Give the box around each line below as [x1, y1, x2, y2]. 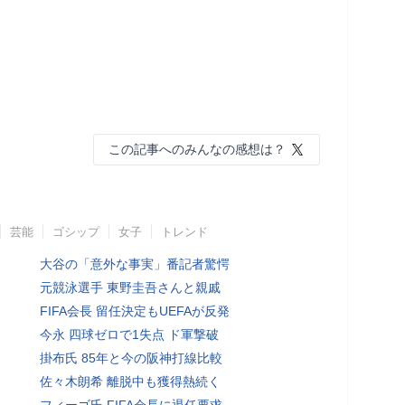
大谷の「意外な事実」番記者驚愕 [40, 256, 230, 271]
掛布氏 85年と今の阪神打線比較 [40, 350, 222, 365]
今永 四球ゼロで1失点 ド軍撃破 [40, 326, 219, 342]
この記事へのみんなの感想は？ [108, 141, 286, 156]
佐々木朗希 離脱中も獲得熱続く [40, 373, 221, 389]
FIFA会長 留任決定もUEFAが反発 [40, 303, 230, 318]
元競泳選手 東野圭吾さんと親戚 [40, 279, 221, 295]
